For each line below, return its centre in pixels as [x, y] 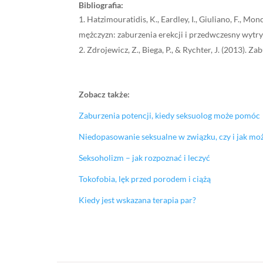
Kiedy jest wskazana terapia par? [138, 200]
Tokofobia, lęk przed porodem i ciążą [145, 179]
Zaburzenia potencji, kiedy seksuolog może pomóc [170, 116]
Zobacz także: [104, 95]
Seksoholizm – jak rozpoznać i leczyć [145, 158]
